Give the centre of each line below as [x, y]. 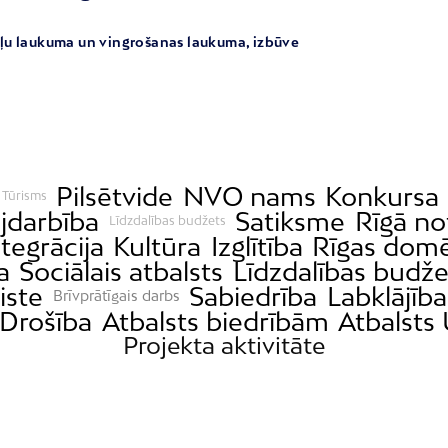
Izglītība [256, 246]
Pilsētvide [115, 196]
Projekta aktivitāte [224, 344]
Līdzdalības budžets [167, 221]
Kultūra [157, 246]
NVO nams [249, 196]
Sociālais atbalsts [121, 271]
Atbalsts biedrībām [215, 321]
